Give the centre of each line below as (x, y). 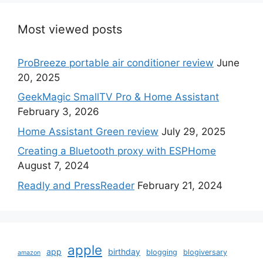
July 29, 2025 (193, 131)
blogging (162, 252)
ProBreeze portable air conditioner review (116, 63)
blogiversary (205, 252)
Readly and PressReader (76, 185)
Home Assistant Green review (88, 131)
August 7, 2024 (53, 166)
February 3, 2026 (58, 112)
